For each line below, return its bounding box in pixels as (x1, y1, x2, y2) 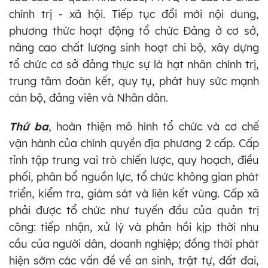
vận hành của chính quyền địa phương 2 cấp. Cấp (9, 136, 259, 150)
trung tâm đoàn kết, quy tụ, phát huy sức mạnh (9, 74, 259, 88)
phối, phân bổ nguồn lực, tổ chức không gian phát (9, 169, 259, 184)
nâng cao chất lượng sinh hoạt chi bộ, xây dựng (9, 40, 259, 54)
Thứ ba (9, 119, 48, 133)
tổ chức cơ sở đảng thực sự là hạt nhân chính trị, (9, 57, 259, 71)
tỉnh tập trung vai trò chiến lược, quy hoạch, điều (9, 153, 259, 167)
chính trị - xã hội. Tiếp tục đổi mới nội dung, (9, 7, 259, 21)
